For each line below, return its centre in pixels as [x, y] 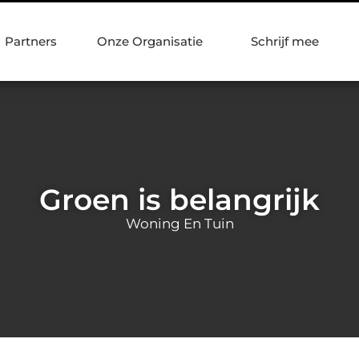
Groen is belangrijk [179, 199]
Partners [31, 41]
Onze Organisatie [150, 41]
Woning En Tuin [179, 223]
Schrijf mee [285, 41]
